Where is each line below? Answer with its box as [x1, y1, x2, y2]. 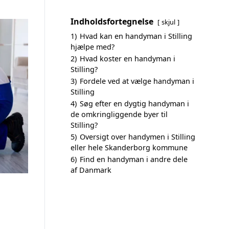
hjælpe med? [71, 42, 114, 52]
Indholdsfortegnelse [71, 16, 153, 27]
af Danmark [71, 165, 111, 175]
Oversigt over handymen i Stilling [80, 132, 195, 142]
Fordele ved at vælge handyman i [80, 76, 194, 86]
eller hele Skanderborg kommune [71, 143, 188, 152]
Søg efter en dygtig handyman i [80, 99, 189, 108]
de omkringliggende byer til [71, 109, 168, 119]
